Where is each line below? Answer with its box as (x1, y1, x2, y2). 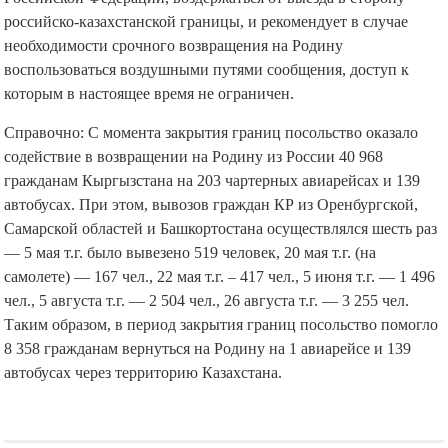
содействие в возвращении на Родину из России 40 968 (4, 147, 384, 167)
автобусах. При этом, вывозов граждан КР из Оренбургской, (4, 195, 419, 215)
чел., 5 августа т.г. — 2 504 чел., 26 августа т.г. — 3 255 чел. (4, 291, 410, 311)
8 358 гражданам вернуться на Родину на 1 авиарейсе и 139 (4, 339, 412, 359)
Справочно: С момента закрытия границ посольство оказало (4, 123, 419, 143)
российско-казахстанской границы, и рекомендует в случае (4, 12, 409, 32)
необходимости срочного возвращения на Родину (4, 36, 344, 56)
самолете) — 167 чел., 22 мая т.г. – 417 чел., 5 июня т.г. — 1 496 (4, 267, 436, 287)
